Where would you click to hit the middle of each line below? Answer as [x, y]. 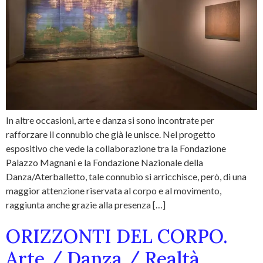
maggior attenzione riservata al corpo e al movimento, [114, 190]
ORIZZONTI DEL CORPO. [117, 236]
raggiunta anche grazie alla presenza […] [86, 204]
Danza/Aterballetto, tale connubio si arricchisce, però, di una [126, 176]
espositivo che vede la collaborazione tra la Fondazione [116, 148]
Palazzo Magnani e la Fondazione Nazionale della [104, 162]
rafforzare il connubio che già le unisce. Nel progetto [111, 134]
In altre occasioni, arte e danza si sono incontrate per [110, 120]
